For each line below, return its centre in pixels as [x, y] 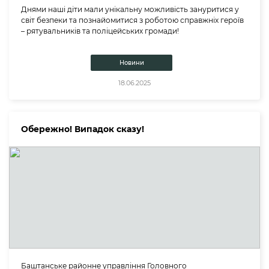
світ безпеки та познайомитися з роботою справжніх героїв [132, 20]
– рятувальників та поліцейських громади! [100, 31]
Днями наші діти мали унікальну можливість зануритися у [130, 10]
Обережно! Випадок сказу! [83, 129]
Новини [131, 63]
